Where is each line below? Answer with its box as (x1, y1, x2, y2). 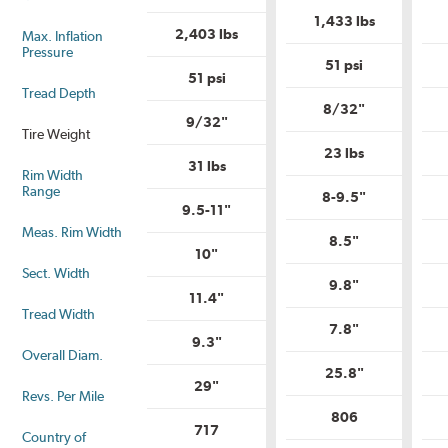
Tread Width (22, 306, 96, 323)
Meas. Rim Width (22, 224, 123, 241)
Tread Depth (22, 85, 97, 102)
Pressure (22, 44, 74, 61)
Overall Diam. (22, 347, 104, 364)
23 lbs (324, 145, 365, 162)
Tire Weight (22, 126, 91, 143)
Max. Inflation (22, 28, 104, 45)
